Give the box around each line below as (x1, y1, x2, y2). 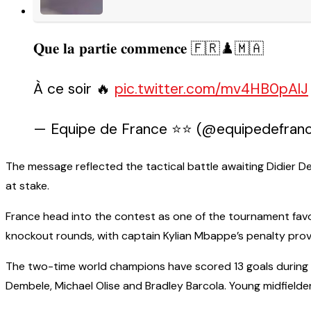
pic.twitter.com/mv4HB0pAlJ (115, 79, 308, 99)
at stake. (6, 178, 49, 193)
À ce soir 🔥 (33, 79, 115, 99)
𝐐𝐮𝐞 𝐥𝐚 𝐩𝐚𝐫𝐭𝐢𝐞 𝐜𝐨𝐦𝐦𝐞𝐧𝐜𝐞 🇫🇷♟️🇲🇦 (33, 39, 264, 58)
